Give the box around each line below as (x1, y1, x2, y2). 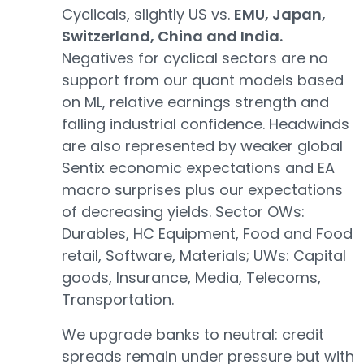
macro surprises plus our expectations (62, 180, 343, 200)
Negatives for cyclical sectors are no (62, 48, 328, 68)
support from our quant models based (62, 70, 344, 90)
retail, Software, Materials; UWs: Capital (62, 245, 346, 266)
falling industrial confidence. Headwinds (62, 114, 349, 134)
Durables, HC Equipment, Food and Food (62, 223, 353, 244)
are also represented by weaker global (62, 136, 343, 156)
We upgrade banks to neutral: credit (62, 324, 324, 344)
